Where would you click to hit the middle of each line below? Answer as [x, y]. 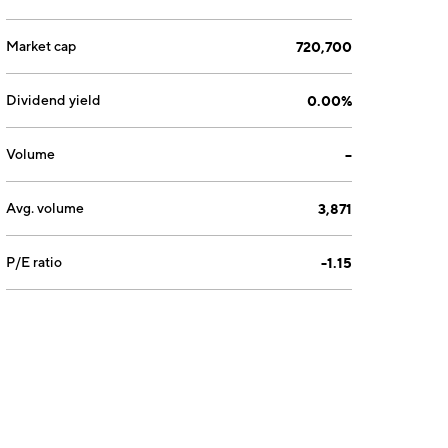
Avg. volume [45, 208]
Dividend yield [54, 100]
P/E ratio [34, 262]
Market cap [41, 46]
